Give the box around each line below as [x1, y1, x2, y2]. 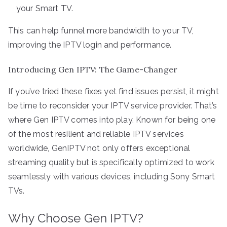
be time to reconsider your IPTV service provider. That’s [8, 100, 217, 110]
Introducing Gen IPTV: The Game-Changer [8, 64, 178, 74]
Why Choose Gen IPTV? [8, 210, 144, 225]
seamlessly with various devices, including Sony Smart [8, 171, 215, 181]
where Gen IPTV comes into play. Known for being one [8, 115, 216, 125]
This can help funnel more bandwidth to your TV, [8, 25, 194, 35]
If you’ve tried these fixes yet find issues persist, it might [8, 86, 219, 96]
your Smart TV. [16, 3, 73, 13]
